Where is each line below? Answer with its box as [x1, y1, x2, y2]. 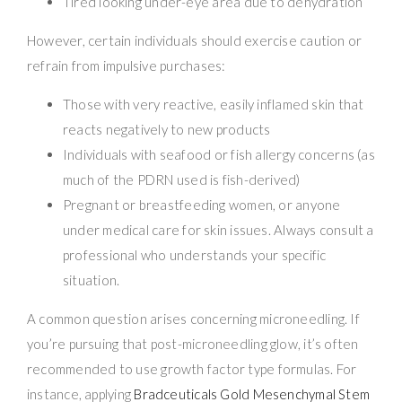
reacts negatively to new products [63, 120, 271, 137]
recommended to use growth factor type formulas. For [27, 360, 357, 377]
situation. [63, 271, 120, 288]
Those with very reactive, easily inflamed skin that [63, 95, 364, 112]
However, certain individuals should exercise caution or [27, 31, 363, 48]
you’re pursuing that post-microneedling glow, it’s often [27, 335, 359, 352]
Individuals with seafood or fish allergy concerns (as [63, 145, 375, 162]
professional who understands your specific [63, 246, 327, 263]
